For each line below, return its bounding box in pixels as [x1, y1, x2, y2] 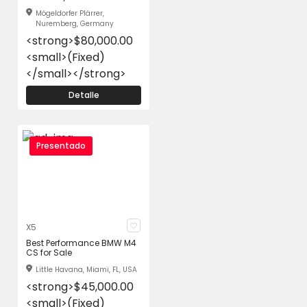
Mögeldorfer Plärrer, [36, 8, 104, 19]
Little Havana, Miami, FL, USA [36, 265, 137, 275]
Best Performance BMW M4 [26, 237, 136, 249]
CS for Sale [26, 247, 72, 258]
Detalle [68, 89, 99, 101]
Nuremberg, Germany [36, 19, 114, 29]
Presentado [36, 140, 86, 151]
